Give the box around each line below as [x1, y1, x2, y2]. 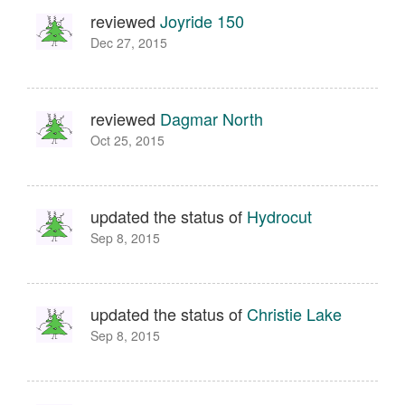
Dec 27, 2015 [90, 33, 167, 52]
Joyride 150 [160, 9, 244, 33]
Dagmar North [160, 107, 263, 130]
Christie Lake [247, 302, 342, 325]
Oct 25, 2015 [90, 131, 165, 149]
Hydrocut [247, 204, 312, 228]
